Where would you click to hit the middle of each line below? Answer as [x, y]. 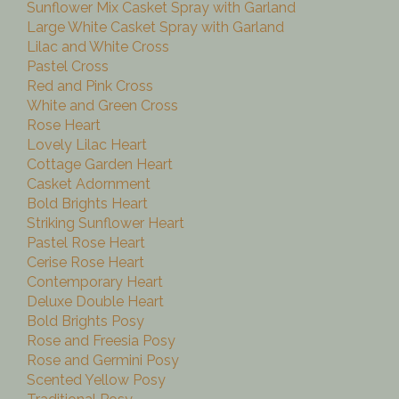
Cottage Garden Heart [100, 165]
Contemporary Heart [95, 282]
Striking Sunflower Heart [106, 224]
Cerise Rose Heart [85, 263]
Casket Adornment [89, 184]
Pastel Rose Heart [86, 243]
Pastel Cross [68, 67]
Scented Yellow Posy [96, 380]
